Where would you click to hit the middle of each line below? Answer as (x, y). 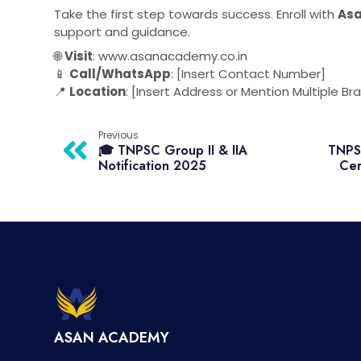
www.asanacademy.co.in (173, 56)
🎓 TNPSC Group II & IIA (173, 150)
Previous (118, 135)
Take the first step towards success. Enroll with (196, 14)
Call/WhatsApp (120, 73)
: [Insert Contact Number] (248, 73)
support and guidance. (122, 31)
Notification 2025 (152, 165)
